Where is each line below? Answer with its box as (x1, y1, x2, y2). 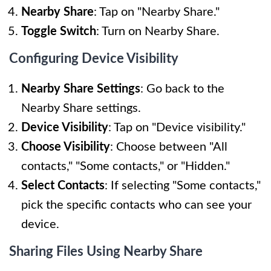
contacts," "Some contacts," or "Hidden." (21, 160, 230, 172)
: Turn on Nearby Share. (96, 25, 220, 38)
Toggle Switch (21, 25, 96, 38)
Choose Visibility (21, 140, 110, 153)
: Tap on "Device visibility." (108, 121, 246, 134)
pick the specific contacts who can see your (21, 198, 252, 211)
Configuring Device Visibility (9, 51, 178, 65)
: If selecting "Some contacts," (105, 179, 261, 192)
